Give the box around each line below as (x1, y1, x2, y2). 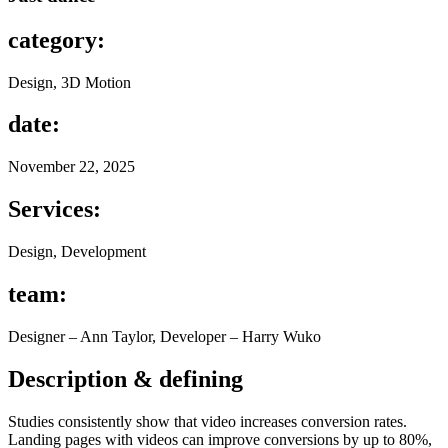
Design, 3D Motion (8, 73, 131, 91)
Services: (8, 196, 101, 223)
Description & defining (8, 365, 243, 392)
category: (8, 26, 105, 53)
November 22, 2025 (8, 158, 135, 176)
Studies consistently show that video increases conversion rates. (8, 412, 407, 430)
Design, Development (8, 243, 146, 261)
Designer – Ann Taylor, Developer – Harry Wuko (8, 327, 321, 345)
